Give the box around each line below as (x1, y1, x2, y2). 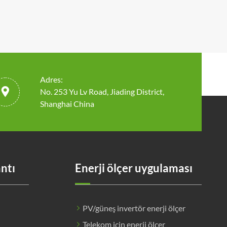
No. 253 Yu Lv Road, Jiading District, (40, 87, 164, 97)
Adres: (40, 74, 63, 85)
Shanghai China (40, 99, 94, 109)
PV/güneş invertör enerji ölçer (83, 203, 185, 213)
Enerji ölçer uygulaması (75, 161, 193, 175)
